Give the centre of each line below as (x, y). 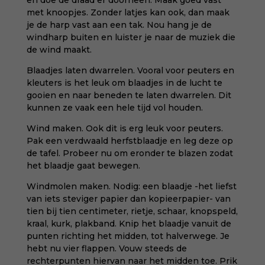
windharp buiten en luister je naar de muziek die (131, 37)
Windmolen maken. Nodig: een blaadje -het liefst (131, 186)
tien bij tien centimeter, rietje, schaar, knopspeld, (132, 211)
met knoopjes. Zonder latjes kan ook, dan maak (128, 12)
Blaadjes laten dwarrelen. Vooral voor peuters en (130, 70)
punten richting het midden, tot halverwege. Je (128, 236)
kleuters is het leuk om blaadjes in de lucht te (124, 83)
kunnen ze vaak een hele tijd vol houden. (114, 108)
